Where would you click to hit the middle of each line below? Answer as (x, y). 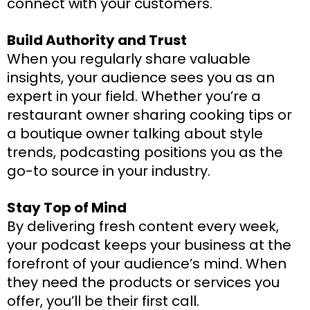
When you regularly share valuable (129, 58)
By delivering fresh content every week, (143, 226)
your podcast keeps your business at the (149, 245)
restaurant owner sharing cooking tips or (149, 115)
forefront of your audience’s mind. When (147, 263)
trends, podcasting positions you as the (145, 152)
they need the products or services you (143, 282)
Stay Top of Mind (67, 207)
